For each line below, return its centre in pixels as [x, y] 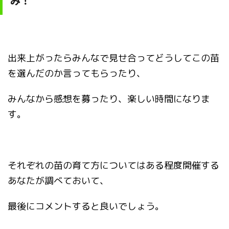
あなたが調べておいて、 [58, 181]
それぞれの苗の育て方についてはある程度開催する [113, 165]
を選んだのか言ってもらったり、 [77, 73]
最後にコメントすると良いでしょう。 [86, 206]
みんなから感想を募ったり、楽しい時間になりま [109, 99]
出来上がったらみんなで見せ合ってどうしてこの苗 [113, 58]
